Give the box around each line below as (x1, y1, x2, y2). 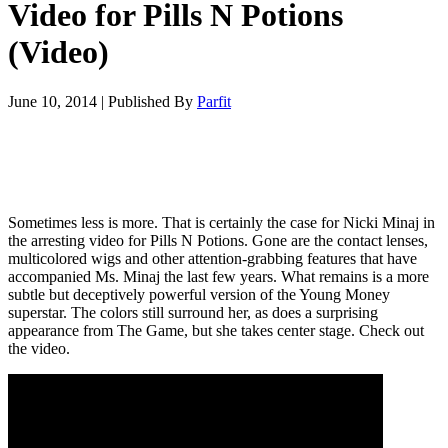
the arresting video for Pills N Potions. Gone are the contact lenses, (8, 231, 428, 249)
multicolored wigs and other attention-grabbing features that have (8, 249, 417, 267)
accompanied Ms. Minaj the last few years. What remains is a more (8, 267, 429, 285)
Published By (108, 92, 197, 110)
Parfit (197, 92, 231, 110)
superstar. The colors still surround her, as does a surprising (8, 303, 378, 321)
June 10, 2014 (8, 92, 97, 110)
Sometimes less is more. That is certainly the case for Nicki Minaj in (8, 213, 435, 231)
